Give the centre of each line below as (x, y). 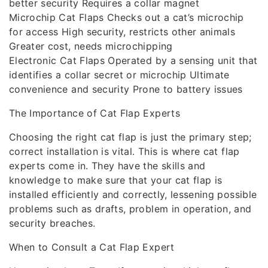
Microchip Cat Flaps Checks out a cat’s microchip (127, 17)
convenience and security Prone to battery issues (126, 89)
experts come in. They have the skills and (107, 166)
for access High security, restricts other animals (122, 32)
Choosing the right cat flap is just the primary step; (130, 137)
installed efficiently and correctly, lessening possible (133, 194)
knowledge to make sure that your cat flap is (116, 180)
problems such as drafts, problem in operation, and (130, 209)
